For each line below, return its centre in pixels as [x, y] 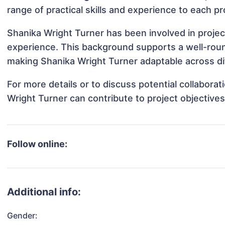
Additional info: [44, 192]
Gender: [23, 216]
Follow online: [37, 144]
